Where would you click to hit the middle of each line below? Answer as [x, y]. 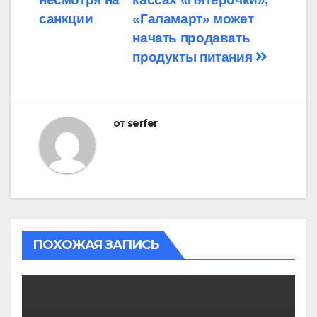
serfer [142, 123]
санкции [66, 18]
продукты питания [194, 57]
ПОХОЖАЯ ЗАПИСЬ [96, 244]
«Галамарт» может [193, 18]
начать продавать [191, 38]
